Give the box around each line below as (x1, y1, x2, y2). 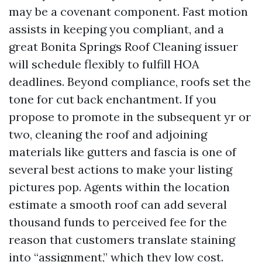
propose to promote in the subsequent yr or (9, 109, 251, 124)
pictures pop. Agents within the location (9, 180, 230, 194)
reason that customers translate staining (9, 232, 235, 247)
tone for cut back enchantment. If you (9, 92, 216, 106)
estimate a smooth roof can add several (9, 197, 227, 212)
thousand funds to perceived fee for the (9, 215, 227, 229)
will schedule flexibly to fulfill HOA (9, 57, 199, 71)
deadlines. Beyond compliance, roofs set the (9, 74, 251, 89)
